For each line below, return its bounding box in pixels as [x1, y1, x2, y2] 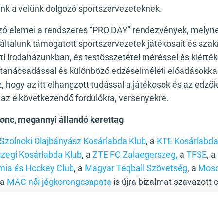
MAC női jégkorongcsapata [7, 177, 111, 187]
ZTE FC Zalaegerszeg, [92, 149, 178, 160]
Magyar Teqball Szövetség [85, 163, 187, 173]
